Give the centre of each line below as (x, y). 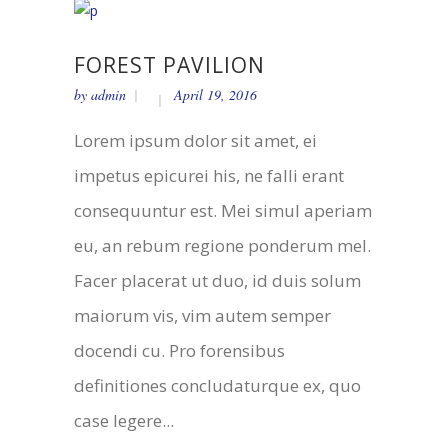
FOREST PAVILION (169, 65)
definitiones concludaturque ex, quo (217, 386)
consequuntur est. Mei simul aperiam (223, 211)
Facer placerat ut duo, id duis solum (217, 281)
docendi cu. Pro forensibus (179, 351)
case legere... (124, 421)
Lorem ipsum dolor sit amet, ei (195, 141)
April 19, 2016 (215, 95)
